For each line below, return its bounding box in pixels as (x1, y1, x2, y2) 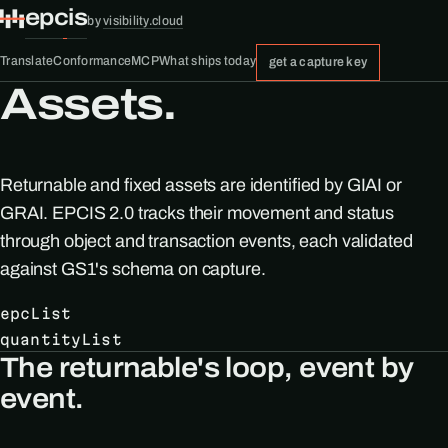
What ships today (159, 54, 257, 69)
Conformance (53, 54, 132, 69)
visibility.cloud (103, 13, 184, 28)
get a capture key (268, 54, 368, 69)
